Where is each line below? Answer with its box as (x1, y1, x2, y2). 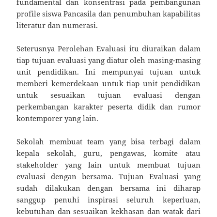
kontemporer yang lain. (16, 113, 99, 123)
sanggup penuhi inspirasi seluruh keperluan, (16, 194, 201, 204)
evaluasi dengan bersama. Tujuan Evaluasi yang (16, 171, 201, 181)
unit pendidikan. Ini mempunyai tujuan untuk (16, 66, 201, 77)
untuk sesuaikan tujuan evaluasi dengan (16, 90, 201, 100)
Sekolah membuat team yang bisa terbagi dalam (16, 136, 201, 146)
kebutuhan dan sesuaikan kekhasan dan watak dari (16, 206, 201, 216)
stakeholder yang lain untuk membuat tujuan (16, 159, 201, 170)
